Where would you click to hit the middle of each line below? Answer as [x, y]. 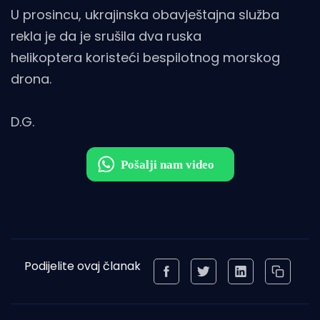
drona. [31, 79]
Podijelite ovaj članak [82, 266]
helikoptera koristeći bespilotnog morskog [145, 57]
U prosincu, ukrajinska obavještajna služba [145, 14]
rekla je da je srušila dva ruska [106, 36]
